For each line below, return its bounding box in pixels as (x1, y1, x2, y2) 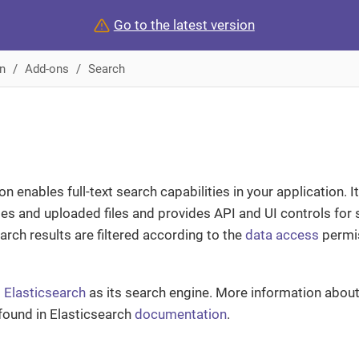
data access (245, 227, 319, 243)
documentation (135, 306, 227, 322)
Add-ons (24, 61, 69, 76)
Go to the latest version (113, 17, 255, 33)
